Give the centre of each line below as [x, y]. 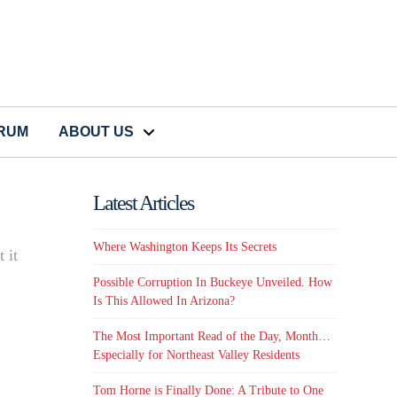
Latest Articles [144, 203]
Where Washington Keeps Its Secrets [185, 246]
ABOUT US [96, 132]
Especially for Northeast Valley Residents [197, 355]
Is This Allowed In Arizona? [164, 301]
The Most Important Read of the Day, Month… [212, 337]
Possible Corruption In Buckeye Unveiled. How [213, 283]
